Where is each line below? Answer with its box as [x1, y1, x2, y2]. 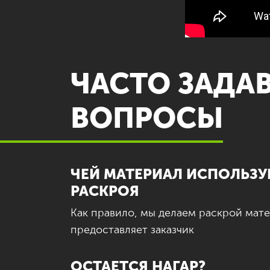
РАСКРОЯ [71, 182, 139, 200]
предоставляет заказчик [71, 223, 194, 237]
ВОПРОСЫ [71, 101, 223, 136]
